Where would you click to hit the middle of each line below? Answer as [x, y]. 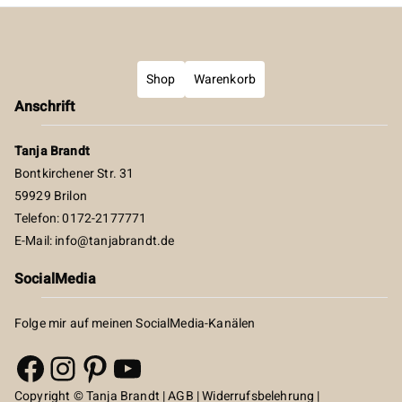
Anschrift [45, 107]
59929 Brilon [51, 196]
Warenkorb [225, 79]
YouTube [175, 367]
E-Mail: [35, 241]
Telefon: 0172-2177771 [81, 218]
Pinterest [144, 367]
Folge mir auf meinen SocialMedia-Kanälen [135, 323]
